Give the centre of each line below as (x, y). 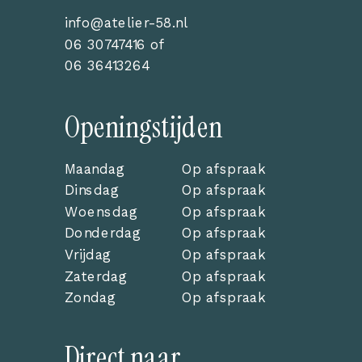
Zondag (89, 297)
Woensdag (100, 211)
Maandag (94, 168)
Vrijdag (87, 255)
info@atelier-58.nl (126, 23)
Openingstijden (143, 126)
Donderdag (102, 233)
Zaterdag (95, 276)
